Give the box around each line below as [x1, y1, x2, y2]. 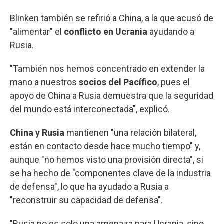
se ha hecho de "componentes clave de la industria [10, 167, 211, 178]
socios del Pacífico [79, 76, 157, 87]
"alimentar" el [10, 26, 62, 37]
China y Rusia [10, 127, 64, 138]
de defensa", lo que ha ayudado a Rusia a [10, 181, 169, 192]
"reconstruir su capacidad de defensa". [10, 194, 163, 205]
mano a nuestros [10, 76, 79, 87]
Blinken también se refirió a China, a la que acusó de [10, 12, 213, 23]
